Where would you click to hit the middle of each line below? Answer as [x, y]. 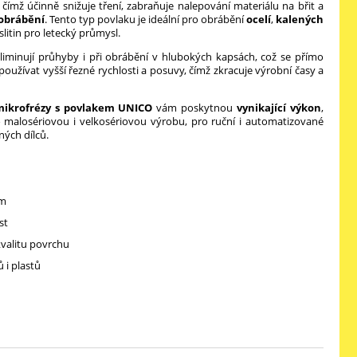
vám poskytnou [195, 108]
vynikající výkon [279, 108]
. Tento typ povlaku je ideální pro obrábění [145, 19]
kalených [300, 19]
